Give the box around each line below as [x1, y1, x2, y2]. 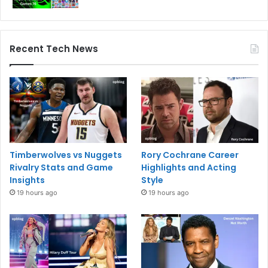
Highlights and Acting [141, 161, 237, 173]
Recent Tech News [10, 42, 98, 55]
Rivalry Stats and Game [10, 161, 113, 173]
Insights [10, 173, 45, 186]
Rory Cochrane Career [141, 148, 239, 161]
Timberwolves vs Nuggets [10, 148, 122, 161]
